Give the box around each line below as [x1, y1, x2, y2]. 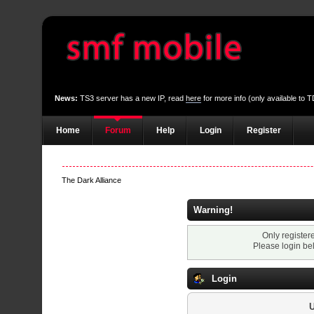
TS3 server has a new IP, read [78, 94, 186, 102]
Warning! [193, 204, 233, 215]
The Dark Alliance [62, 176, 122, 185]
